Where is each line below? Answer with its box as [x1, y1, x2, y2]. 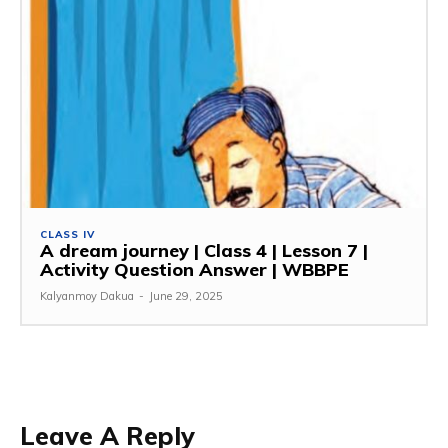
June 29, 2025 [149, 289, 223, 304]
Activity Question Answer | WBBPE [40, 258, 349, 282]
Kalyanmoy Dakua [40, 289, 134, 304]
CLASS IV [40, 228, 95, 242]
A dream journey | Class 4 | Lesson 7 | [40, 239, 368, 263]
